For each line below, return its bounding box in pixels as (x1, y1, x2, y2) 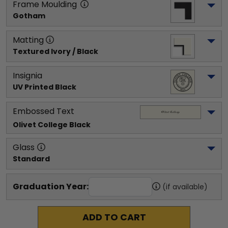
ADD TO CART (82, 211, 146, 223)
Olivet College (13, 119, 68, 130)
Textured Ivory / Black (13, 46, 98, 56)
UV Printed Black (13, 81, 76, 92)
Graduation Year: (13, 180, 89, 192)
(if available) (162, 181, 208, 192)
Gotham (13, 10, 45, 21)
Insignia (13, 69, 42, 81)
